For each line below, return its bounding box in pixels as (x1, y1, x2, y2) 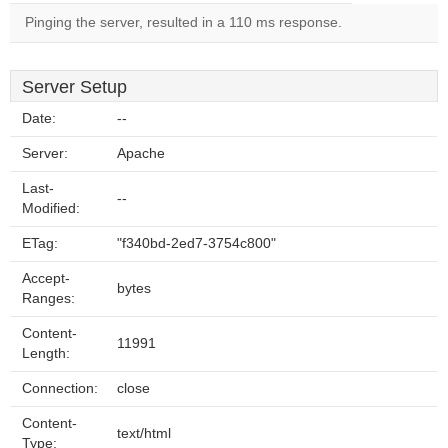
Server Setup (22, 77, 127, 97)
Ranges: (22, 291, 75, 306)
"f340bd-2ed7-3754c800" (117, 236, 276, 251)
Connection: (22, 381, 98, 396)
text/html (117, 426, 171, 441)
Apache (117, 146, 165, 161)
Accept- (22, 271, 70, 286)
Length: (22, 346, 70, 361)
